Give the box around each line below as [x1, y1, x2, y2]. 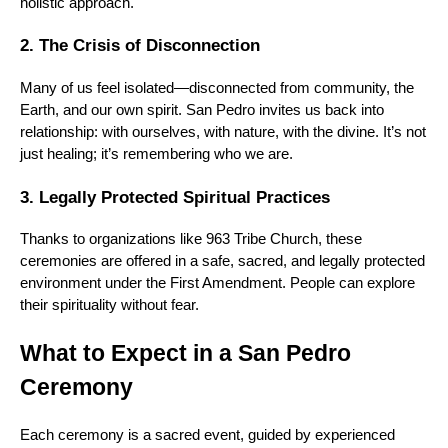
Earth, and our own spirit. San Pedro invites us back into [20, 102, 384, 119]
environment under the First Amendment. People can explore [20, 275, 415, 292]
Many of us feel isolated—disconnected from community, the [20, 80, 414, 97]
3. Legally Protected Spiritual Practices [20, 186, 330, 207]
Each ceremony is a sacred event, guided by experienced [20, 427, 395, 444]
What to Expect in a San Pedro [20, 340, 351, 367]
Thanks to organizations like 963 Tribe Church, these [20, 231, 362, 248]
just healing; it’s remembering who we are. [20, 146, 293, 163]
